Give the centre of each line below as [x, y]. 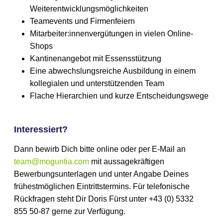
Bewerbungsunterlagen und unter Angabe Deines [102, 174]
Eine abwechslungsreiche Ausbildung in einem [113, 71]
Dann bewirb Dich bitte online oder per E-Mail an [100, 149]
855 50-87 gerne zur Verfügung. [70, 212]
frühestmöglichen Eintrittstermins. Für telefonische [102, 187]
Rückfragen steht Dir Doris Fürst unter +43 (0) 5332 [104, 199]
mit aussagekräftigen [127, 162]
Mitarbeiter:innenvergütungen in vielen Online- [112, 33]
